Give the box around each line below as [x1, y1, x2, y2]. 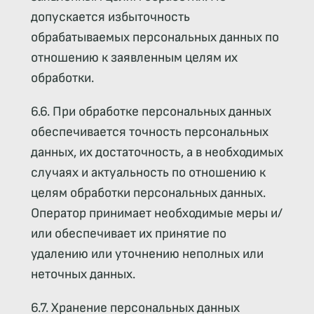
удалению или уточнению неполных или [30, 246, 264, 263]
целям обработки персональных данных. [30, 185, 266, 202]
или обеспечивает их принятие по [30, 226, 226, 243]
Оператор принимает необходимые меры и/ [30, 205, 282, 222]
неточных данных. [30, 266, 135, 283]
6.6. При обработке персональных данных [30, 104, 271, 121]
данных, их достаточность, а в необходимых [30, 144, 283, 161]
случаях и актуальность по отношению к [30, 165, 266, 182]
